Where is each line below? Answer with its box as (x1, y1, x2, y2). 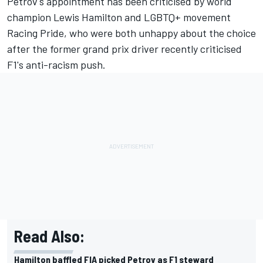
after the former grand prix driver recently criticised (7, 42, 242, 55)
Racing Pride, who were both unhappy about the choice (7, 26, 256, 39)
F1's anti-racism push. (7, 58, 106, 71)
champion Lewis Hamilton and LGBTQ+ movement (7, 10, 231, 23)
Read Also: (14, 225, 85, 246)
